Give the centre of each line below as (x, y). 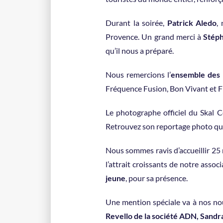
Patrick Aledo (192, 23)
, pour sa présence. (157, 178)
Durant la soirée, (136, 23)
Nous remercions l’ (138, 74)
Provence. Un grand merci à (155, 37)
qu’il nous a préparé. (140, 51)
